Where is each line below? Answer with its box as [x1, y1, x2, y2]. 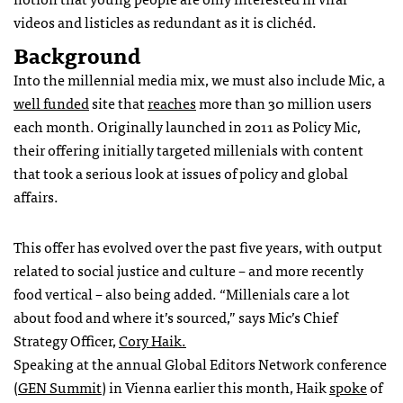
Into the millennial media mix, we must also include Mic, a [13, 67, 385, 92]
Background [13, 37, 141, 73]
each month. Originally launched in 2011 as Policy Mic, [13, 114, 361, 139]
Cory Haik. [119, 328, 186, 353]
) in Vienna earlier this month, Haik [102, 375, 329, 399]
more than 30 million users [196, 91, 372, 115]
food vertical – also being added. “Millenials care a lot [13, 282, 350, 306]
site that [89, 91, 148, 115]
